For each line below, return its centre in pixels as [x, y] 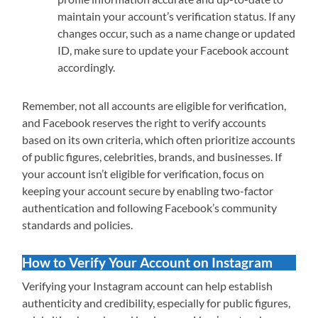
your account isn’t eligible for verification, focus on [143, 174]
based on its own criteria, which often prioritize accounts [159, 140]
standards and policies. [78, 225]
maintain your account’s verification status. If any [177, 16]
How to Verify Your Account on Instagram [148, 263]
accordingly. [87, 67]
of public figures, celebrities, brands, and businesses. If [152, 157]
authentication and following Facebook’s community [150, 208]
